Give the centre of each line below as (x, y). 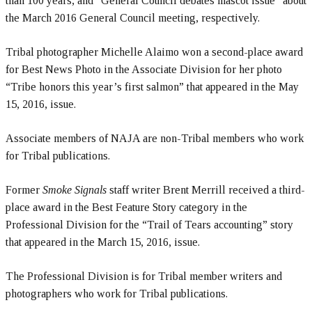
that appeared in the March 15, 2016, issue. (103, 242)
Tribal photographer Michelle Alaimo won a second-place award (154, 52)
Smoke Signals (75, 190)
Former (24, 190)
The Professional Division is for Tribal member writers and (144, 276)
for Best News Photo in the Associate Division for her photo (144, 69)
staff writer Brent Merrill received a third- (206, 190)
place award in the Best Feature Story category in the (126, 207)
